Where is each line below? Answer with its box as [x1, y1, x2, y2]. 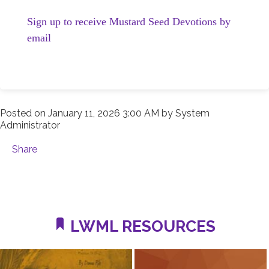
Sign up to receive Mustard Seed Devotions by [27, 15, 231, 28]
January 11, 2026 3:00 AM [48, 107, 159, 119]
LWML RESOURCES [67, 216, 216, 235]
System [175, 107, 210, 119]
